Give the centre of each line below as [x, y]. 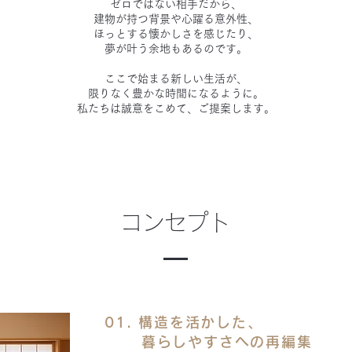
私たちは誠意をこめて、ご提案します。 [176, 108]
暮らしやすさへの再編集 [209, 342]
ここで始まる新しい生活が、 [176, 79]
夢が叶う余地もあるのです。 [176, 49]
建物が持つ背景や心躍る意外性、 [176, 19]
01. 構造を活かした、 [184, 322]
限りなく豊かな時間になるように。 [176, 93]
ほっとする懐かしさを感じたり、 [176, 34]
